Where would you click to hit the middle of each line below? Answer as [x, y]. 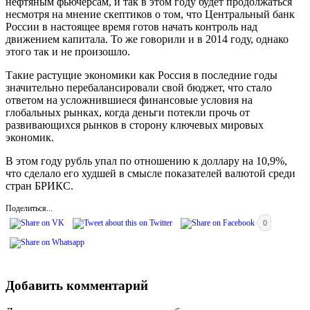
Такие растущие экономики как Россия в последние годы [142, 75]
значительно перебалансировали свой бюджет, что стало [139, 87]
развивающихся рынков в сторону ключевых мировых [135, 125]
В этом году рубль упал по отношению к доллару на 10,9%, [146, 161]
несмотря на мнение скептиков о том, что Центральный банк [150, 14]
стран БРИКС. [39, 185]
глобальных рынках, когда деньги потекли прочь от [128, 112]
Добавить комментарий [77, 285]
